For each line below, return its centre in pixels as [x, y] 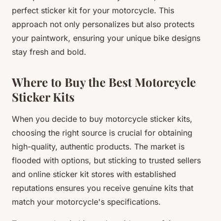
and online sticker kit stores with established [94, 174]
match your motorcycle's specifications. [86, 202]
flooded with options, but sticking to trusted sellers [106, 160]
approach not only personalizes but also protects [103, 24]
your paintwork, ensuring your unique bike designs [106, 38]
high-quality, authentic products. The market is [98, 146]
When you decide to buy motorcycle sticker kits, [102, 119]
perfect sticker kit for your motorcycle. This [93, 10]
